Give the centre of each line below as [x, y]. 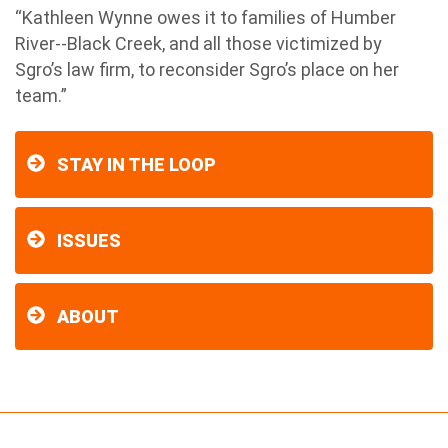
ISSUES [89, 240]
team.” [41, 95]
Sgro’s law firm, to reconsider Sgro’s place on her [207, 69]
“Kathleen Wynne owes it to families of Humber [205, 17]
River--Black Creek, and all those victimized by [198, 43]
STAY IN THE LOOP [136, 164]
